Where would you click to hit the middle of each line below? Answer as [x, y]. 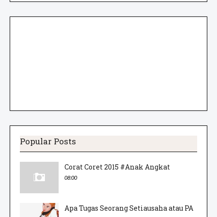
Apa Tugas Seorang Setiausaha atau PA [129, 208]
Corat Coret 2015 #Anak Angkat [117, 167]
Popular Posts [48, 141]
